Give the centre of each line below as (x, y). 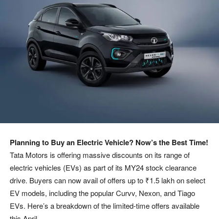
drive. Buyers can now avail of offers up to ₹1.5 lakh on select (108, 180)
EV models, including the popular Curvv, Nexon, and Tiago (102, 193)
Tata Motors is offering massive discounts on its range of (100, 154)
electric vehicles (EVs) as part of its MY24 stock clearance (103, 167)
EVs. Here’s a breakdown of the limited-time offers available (105, 205)
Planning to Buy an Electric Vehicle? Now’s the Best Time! (109, 142)
